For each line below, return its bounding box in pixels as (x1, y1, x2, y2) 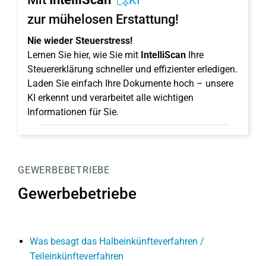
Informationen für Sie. (27, 106, 119, 118)
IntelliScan (141, 49, 186, 61)
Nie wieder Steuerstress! (27, 35, 132, 46)
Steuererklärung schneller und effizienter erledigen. (27, 64, 237, 75)
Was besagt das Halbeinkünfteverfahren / (30, 236, 204, 247)
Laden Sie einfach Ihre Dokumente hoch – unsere (27, 78, 233, 89)
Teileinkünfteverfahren (30, 251, 123, 262)
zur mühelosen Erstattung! (27, 12, 179, 27)
